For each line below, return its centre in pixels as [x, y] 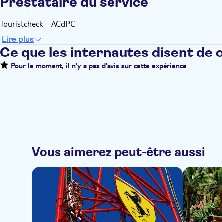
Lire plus [18, 39]
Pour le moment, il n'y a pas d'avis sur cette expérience [98, 67]
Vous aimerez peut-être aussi [118, 152]
